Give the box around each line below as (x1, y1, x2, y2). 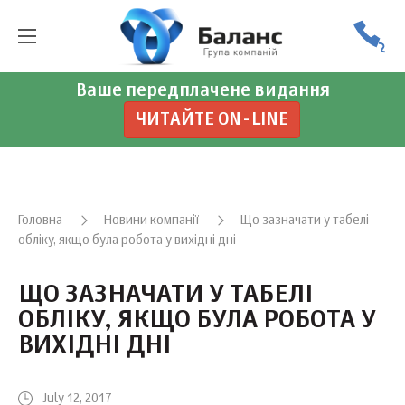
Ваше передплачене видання (75, 82, 330, 99)
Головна (18, 214, 62, 227)
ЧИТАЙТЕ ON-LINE (135, 111, 288, 128)
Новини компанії (104, 214, 199, 227)
